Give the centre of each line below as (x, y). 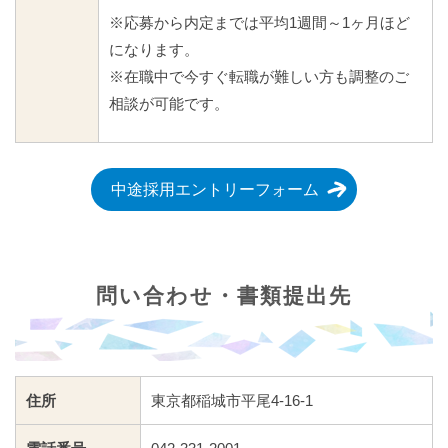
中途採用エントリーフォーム (215, 190)
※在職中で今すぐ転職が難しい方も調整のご (259, 77)
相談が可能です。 (169, 104)
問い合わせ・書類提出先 (224, 296)
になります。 (154, 50)
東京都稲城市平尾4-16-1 (232, 401)
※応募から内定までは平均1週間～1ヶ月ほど (259, 23)
